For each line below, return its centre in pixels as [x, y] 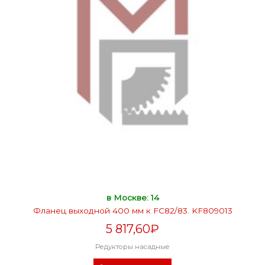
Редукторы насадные [132, 246]
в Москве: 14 [132, 197]
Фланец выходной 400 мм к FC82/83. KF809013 [132, 210]
